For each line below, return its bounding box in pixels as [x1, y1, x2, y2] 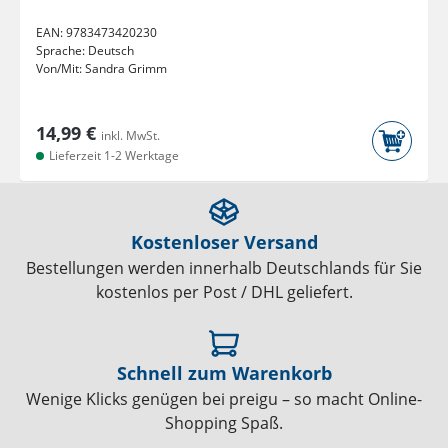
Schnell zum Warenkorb [116, 361, 332, 386]
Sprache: [36, 42, 88, 60]
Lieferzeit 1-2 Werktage [46, 147, 179, 165]
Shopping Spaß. [165, 412, 283, 435]
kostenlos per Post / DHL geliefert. [95, 281, 353, 304]
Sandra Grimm [85, 60, 167, 78]
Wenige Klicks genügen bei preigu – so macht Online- [26, 388, 422, 411]
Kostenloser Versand [130, 230, 318, 255]
